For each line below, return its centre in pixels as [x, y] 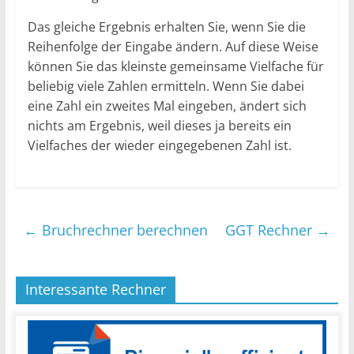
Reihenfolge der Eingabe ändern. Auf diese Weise [173, 46]
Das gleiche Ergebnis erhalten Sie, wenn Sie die [166, 26]
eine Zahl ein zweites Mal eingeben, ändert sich [167, 105]
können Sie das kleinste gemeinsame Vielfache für [175, 66]
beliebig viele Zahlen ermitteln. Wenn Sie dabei [166, 86]
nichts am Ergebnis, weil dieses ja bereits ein [159, 125]
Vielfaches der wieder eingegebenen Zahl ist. [159, 145]
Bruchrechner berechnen [122, 230]
